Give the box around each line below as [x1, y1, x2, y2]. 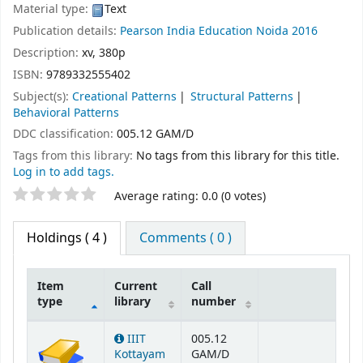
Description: [13, 44, 82, 62]
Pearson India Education [120, 23, 253, 41]
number [191, 293, 236, 310]
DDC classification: [13, 126, 117, 143]
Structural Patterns [190, 88, 294, 105]
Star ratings [12, 185, 98, 207]
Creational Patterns [72, 88, 177, 105]
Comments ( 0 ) [139, 228, 233, 248]
